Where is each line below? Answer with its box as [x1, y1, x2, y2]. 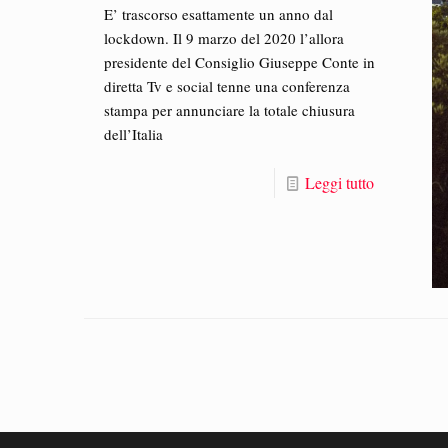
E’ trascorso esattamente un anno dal [104, 4, 334, 24]
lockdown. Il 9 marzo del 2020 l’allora [104, 28, 345, 48]
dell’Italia [104, 124, 164, 144]
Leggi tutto [304, 172, 374, 193]
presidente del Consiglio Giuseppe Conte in [104, 52, 376, 72]
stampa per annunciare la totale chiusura [104, 100, 356, 120]
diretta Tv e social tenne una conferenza [104, 76, 351, 96]
